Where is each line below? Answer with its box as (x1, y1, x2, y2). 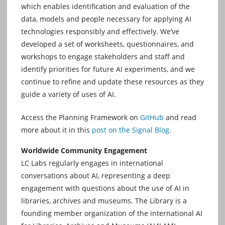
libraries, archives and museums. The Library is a (21, 196, 187, 206)
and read (164, 113, 196, 123)
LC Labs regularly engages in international (21, 158, 163, 168)
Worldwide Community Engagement (21, 146, 147, 156)
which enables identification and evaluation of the (21, 2, 190, 12)
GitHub (140, 113, 164, 123)
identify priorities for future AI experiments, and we (21, 64, 195, 74)
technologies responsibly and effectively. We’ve (21, 27, 179, 37)
